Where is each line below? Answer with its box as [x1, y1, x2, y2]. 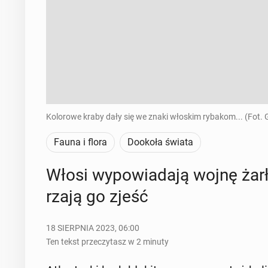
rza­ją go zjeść [45, 187, 148, 206]
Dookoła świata [127, 136, 193, 148]
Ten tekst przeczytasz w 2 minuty [45, 237, 169, 246]
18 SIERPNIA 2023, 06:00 [45, 223, 139, 233]
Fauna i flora [53, 136, 107, 148]
